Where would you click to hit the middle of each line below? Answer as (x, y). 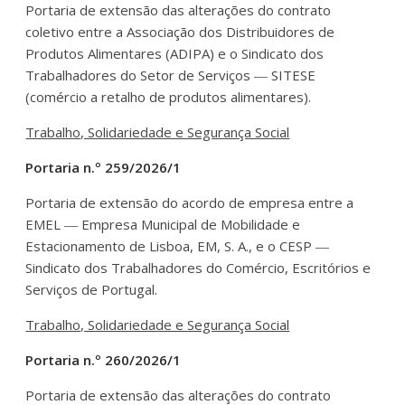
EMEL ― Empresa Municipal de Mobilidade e (163, 224)
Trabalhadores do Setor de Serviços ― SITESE (171, 75)
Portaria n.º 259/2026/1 (104, 167)
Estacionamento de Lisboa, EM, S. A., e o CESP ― (178, 245)
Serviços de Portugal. (92, 289)
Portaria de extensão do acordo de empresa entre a (190, 202)
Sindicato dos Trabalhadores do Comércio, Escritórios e (198, 267)
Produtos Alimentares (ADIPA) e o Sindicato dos (175, 53)
